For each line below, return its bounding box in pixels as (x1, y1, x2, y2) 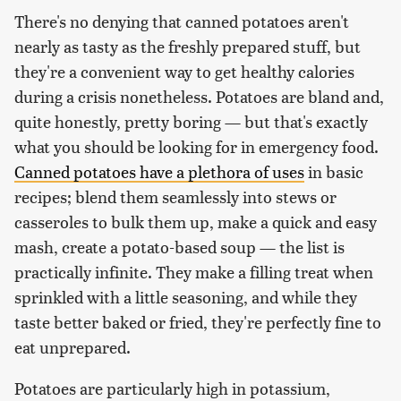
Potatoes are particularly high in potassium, (14, 376, 330, 399)
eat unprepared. (14, 335, 131, 358)
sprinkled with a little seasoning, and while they (14, 285, 357, 308)
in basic (304, 159, 363, 183)
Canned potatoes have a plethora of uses (14, 159, 304, 183)
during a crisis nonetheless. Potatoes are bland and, (14, 84, 384, 107)
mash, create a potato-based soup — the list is (14, 235, 345, 258)
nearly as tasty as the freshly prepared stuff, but (14, 34, 361, 57)
